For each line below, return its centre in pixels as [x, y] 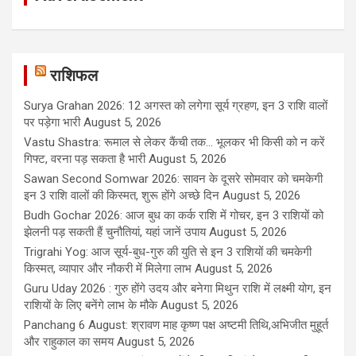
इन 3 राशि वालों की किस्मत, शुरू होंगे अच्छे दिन [122, 196]
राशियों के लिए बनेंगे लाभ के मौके [91, 306]
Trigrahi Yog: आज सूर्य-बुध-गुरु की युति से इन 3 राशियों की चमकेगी [168, 252]
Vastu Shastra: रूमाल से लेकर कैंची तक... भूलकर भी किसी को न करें [174, 143]
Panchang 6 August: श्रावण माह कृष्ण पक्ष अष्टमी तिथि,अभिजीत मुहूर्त [176, 325]
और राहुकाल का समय [69, 342]
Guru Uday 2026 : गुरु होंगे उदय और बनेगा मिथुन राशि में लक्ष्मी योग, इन [178, 289]
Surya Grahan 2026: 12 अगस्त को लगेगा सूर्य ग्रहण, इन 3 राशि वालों [176, 106]
